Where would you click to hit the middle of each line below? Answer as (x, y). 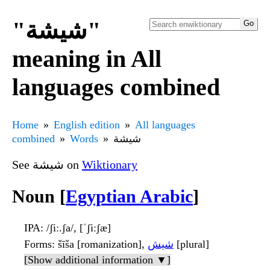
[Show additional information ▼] (97, 260)
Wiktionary (110, 164)
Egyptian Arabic (129, 196)
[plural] (191, 244)
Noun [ (39, 196)
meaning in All (87, 58)
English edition (87, 124)
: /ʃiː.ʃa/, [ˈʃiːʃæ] (76, 228)
